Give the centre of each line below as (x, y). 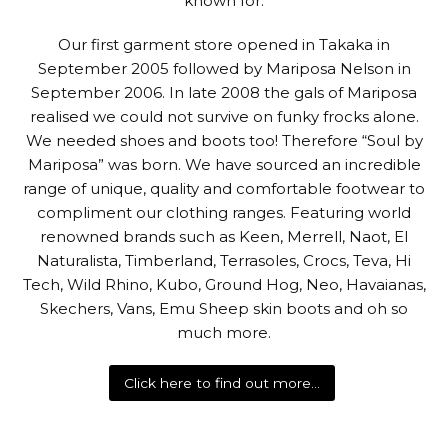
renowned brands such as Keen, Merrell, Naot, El (224, 236)
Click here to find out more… (221, 383)
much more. (224, 332)
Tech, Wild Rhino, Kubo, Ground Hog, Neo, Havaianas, (224, 284)
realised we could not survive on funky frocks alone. (224, 116)
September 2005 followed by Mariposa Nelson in (224, 68)
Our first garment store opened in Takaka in (224, 44)
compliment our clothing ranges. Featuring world (224, 212)
